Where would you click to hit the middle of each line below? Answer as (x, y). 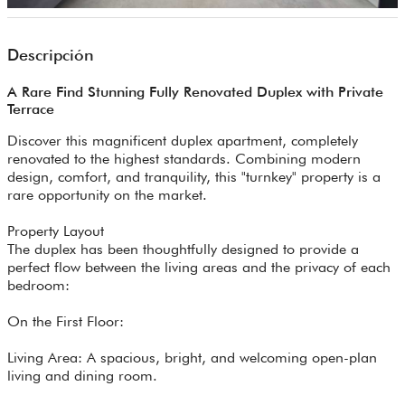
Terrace (31, 109)
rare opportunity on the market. (107, 195)
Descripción (51, 54)
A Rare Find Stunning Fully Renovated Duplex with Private (195, 92)
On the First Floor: (66, 322)
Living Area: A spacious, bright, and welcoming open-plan (192, 358)
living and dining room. (82, 376)
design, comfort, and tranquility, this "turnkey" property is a (194, 177)
